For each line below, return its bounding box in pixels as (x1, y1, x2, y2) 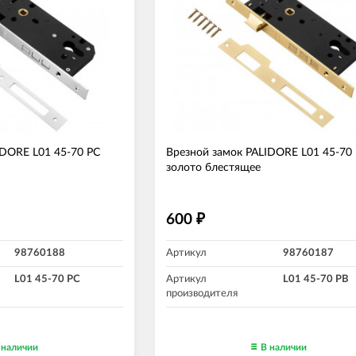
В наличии (261, 342, 307, 352)
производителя (166, 288, 238, 299)
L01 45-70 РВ (283, 274, 349, 284)
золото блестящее (166, 162, 261, 173)
